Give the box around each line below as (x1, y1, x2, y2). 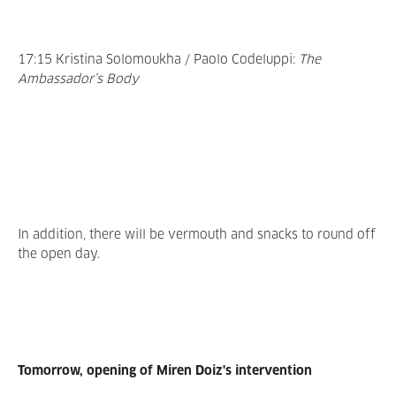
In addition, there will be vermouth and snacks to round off (18, 229, 376, 241)
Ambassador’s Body (18, 73, 139, 86)
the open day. (18, 248, 100, 261)
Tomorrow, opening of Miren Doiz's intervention (18, 365, 312, 377)
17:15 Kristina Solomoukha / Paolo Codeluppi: (18, 54, 299, 66)
